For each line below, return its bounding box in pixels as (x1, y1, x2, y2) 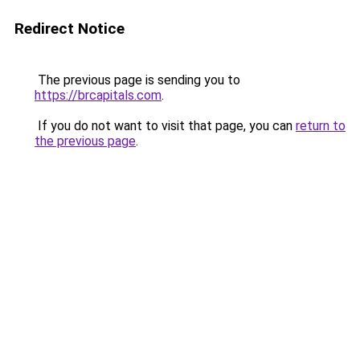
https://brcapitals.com (35, 88, 162, 103)
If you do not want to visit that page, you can (35, 118, 296, 133)
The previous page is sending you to (35, 72, 240, 88)
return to (296, 118, 346, 133)
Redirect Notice (14, 19, 125, 38)
